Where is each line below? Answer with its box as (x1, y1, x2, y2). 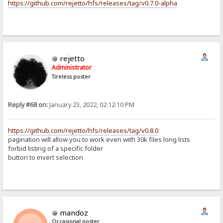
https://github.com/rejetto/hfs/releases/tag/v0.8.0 (8, 125, 159, 135)
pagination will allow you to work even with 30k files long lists (8, 134, 191, 144)
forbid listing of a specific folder (8, 143, 104, 153)
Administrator (52, 63, 92, 72)
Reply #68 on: (8, 101, 48, 110)
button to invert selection (8, 152, 84, 162)
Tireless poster (52, 73, 91, 81)
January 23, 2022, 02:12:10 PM (48, 101, 135, 110)
